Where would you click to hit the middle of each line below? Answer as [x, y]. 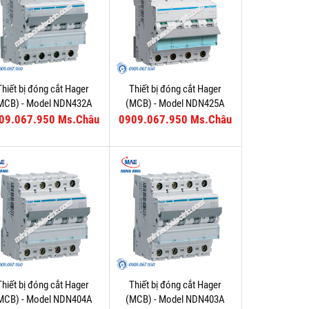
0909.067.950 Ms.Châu [175, 120]
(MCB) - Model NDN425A [175, 104]
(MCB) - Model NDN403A [175, 300]
